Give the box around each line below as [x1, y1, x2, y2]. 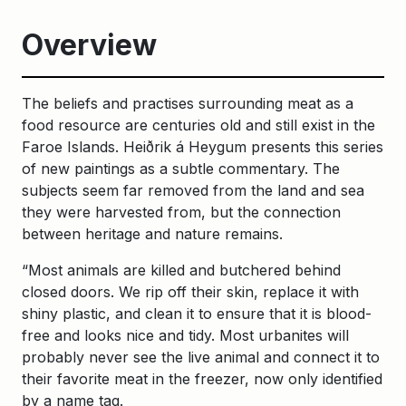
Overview [22, 27, 157, 63]
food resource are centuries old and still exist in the [22, 116, 375, 135]
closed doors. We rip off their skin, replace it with [22, 283, 359, 302]
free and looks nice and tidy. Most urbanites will [22, 326, 349, 345]
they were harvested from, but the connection [22, 203, 341, 222]
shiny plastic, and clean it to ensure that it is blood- [22, 304, 372, 324]
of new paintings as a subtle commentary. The [22, 159, 340, 179]
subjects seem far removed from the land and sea [22, 181, 364, 200]
